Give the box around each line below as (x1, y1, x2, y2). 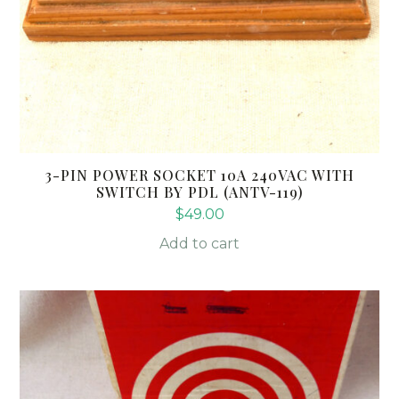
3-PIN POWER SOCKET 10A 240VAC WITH (45, 166, 354, 185)
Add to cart (159, 235, 240, 253)
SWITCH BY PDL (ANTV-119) (95, 183, 304, 202)
